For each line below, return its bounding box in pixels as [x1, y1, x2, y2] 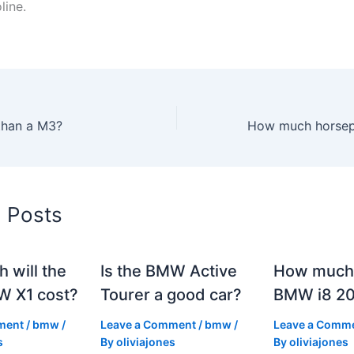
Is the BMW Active [100, 261, 238, 281]
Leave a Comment [100, 317, 197, 331]
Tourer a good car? [100, 284, 243, 304]
